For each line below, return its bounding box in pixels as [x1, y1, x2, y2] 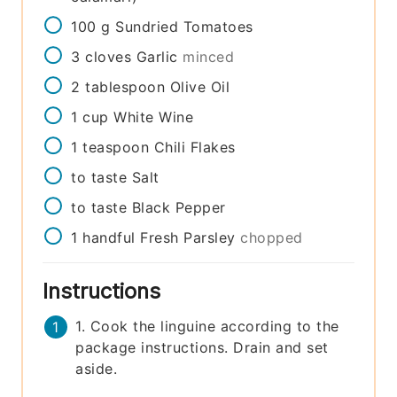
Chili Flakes [153, 137, 236, 156]
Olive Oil [169, 77, 230, 96]
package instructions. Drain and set [75, 338, 329, 356]
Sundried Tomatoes [115, 17, 253, 35]
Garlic [136, 47, 178, 66]
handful [82, 228, 136, 246]
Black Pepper [131, 198, 226, 216]
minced [183, 47, 235, 66]
